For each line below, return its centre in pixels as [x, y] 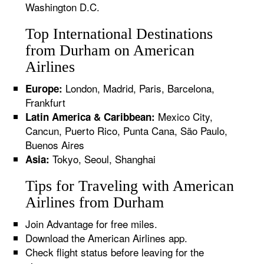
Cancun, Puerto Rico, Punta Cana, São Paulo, [127, 131]
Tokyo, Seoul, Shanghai [103, 159]
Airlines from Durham [95, 202]
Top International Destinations [119, 34]
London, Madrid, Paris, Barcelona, [139, 88]
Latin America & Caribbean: [90, 117]
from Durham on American [110, 50]
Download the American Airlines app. [107, 238]
